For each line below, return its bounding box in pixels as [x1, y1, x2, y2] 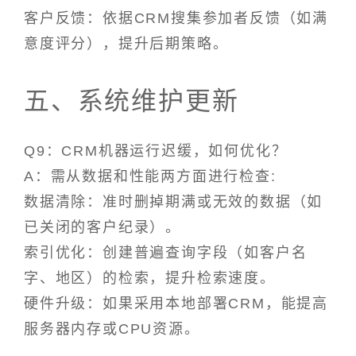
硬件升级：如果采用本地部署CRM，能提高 [24, 295, 328, 311]
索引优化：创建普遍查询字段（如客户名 [24, 244, 308, 261]
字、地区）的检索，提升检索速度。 [24, 269, 276, 286]
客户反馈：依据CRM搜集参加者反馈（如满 [24, 10, 328, 27]
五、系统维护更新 [24, 87, 239, 116]
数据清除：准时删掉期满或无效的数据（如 [24, 193, 323, 210]
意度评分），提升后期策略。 [24, 36, 229, 52]
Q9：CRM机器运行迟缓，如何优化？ [24, 142, 288, 159]
